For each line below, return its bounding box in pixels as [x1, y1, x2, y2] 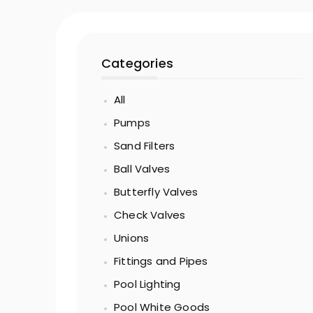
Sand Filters [114, 138, 175, 153]
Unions [114, 231, 150, 245]
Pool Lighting [114, 277, 181, 291]
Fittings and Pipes [114, 254, 208, 268]
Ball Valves [114, 161, 170, 176]
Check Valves [114, 208, 186, 222]
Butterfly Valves [114, 184, 198, 199]
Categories [101, 54, 173, 72]
